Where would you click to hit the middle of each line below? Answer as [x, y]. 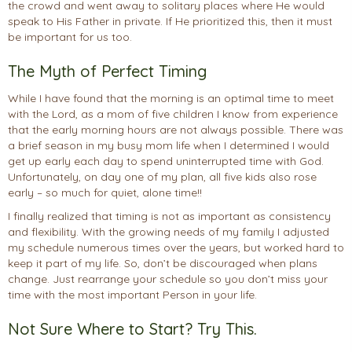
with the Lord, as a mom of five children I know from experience [173, 114]
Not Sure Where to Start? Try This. [132, 329]
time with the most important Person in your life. [134, 295]
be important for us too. [70, 37]
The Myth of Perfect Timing [107, 71]
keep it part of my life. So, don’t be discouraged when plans [163, 264]
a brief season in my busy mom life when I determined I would [169, 146]
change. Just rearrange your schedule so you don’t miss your [168, 279]
